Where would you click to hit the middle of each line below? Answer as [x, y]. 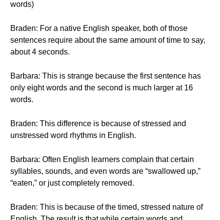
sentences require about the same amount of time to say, [108, 40]
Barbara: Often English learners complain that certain [102, 159]
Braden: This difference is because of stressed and [98, 124]
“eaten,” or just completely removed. [72, 183]
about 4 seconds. [40, 52]
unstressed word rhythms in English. [73, 135]
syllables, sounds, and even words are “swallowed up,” [105, 171]
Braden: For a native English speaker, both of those [99, 28]
